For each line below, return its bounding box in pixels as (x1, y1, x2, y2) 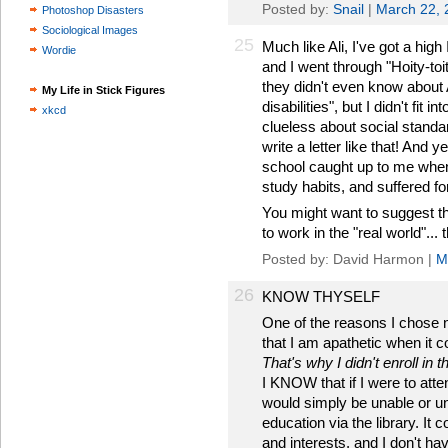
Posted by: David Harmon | (262, 251, 436, 267)
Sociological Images (42, 24, 138, 36)
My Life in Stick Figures (42, 84, 165, 96)
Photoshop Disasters (42, 4, 144, 16)
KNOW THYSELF (262, 288, 380, 305)
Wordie (42, 44, 76, 56)
